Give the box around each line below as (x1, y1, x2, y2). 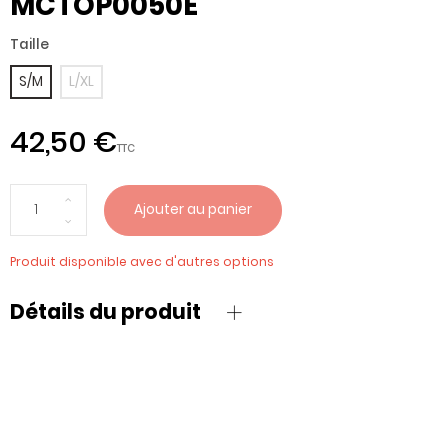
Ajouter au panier (134, 200, 253, 220)
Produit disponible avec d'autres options (10, 253, 274, 271)
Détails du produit (10, 296, 201, 326)
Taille (10, 35, 49, 55)
